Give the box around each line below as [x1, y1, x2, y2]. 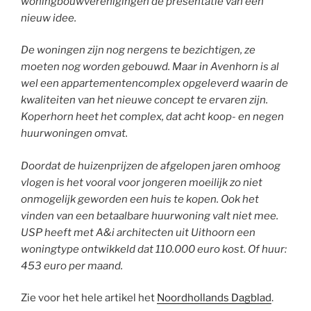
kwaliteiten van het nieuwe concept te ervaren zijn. [21, 94, 268, 107]
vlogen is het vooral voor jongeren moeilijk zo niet [21, 176, 262, 189]
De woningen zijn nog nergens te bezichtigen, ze [21, 44, 255, 57]
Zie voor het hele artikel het [21, 292, 157, 305]
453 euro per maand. [21, 259, 123, 272]
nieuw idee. [21, 11, 76, 24]
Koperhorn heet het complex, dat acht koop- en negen [21, 110, 284, 124]
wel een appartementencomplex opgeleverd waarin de [21, 77, 288, 90]
